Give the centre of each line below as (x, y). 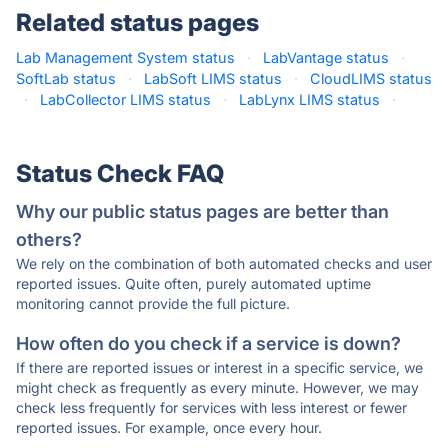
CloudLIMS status (371, 78)
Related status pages (137, 22)
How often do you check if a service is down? (208, 343)
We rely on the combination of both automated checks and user (224, 263)
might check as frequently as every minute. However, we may (217, 387)
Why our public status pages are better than (202, 211)
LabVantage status (326, 57)
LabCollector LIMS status (125, 99)
